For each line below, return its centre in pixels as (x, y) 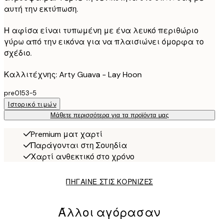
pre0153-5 (20, 93)
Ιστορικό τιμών (32, 105)
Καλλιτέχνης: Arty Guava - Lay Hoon (73, 75)
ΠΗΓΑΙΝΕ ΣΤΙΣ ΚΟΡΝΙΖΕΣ (109, 182)
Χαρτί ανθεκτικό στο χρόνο (83, 157)
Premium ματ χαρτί (67, 134)
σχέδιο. (18, 53)
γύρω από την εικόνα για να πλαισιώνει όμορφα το (104, 42)
